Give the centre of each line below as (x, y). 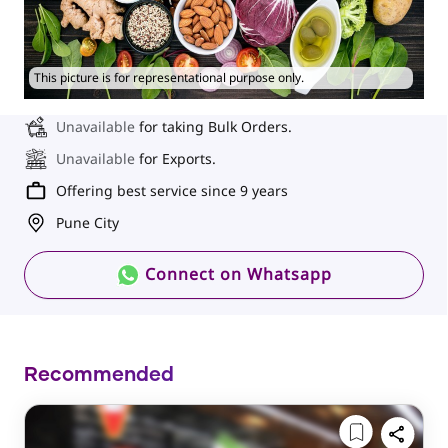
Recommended (99, 374)
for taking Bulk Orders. (215, 126)
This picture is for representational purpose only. (169, 77)
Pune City (87, 222)
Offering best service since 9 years (172, 190)
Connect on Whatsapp (236, 273)
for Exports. (177, 158)
